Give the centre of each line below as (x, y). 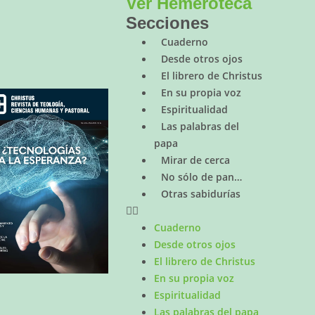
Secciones (168, 23)
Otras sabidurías (201, 194)
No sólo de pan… (202, 177)
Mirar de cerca (196, 160)
